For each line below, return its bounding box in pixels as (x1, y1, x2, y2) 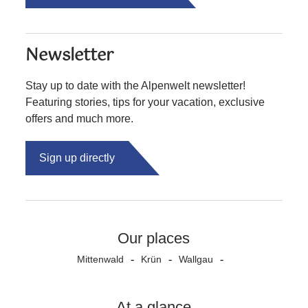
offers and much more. (25, 112, 134, 124)
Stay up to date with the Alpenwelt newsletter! (25, 79, 246, 91)
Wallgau (179, 253, 214, 265)
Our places (118, 229, 190, 247)
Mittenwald (77, 253, 124, 265)
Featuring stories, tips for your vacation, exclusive (25, 96, 265, 108)
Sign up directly (39, 151, 115, 164)
